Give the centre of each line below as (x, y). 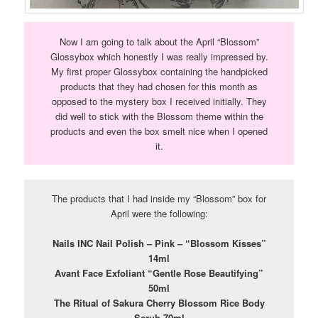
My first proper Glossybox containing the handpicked (159, 71)
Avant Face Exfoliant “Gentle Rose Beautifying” (159, 273)
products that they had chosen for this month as (159, 86)
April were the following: (159, 214)
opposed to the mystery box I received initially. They (159, 101)
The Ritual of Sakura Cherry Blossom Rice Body (159, 303)
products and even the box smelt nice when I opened (159, 131)
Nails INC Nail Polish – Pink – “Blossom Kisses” (159, 243)
